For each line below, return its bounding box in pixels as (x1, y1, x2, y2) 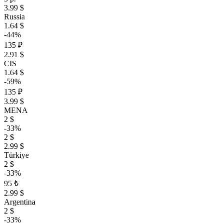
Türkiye (4, 151, 29, 159)
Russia (4, 12, 25, 21)
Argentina (4, 198, 35, 206)
